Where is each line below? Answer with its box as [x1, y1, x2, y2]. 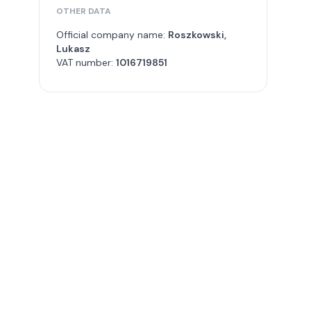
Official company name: [56, 28, 168, 41]
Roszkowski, [168, 28, 226, 41]
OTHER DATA [56, 6, 111, 17]
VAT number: [56, 56, 116, 69]
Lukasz [56, 42, 90, 55]
